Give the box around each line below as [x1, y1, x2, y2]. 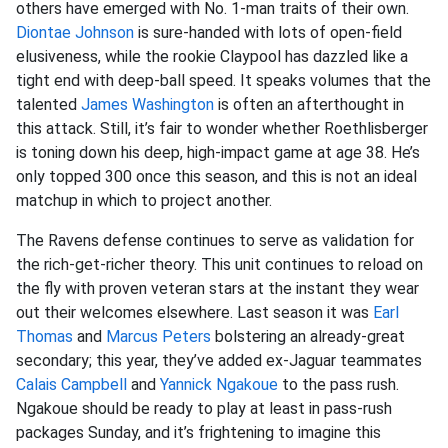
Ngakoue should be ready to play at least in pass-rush [16, 399, 392, 418]
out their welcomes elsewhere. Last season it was [16, 303, 373, 322]
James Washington [81, 95, 214, 114]
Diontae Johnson [16, 23, 134, 42]
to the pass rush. [278, 375, 399, 394]
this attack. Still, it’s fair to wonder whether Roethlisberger [16, 119, 428, 138]
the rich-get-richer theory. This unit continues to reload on [16, 255, 423, 274]
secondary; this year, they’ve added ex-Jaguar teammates [16, 351, 422, 370]
